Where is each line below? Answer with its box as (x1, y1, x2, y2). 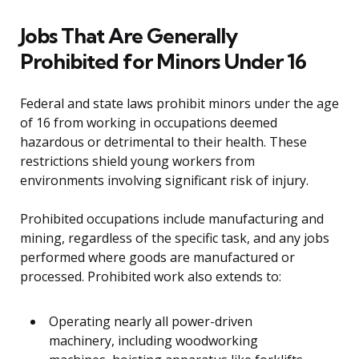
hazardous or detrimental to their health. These (20, 133, 307, 151)
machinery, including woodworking (49, 332, 258, 350)
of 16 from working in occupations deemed (20, 114, 277, 132)
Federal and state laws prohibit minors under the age (20, 95, 339, 113)
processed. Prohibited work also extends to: (20, 268, 281, 286)
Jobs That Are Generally (20, 22, 237, 50)
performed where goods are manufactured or (20, 248, 295, 267)
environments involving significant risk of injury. (20, 171, 309, 190)
